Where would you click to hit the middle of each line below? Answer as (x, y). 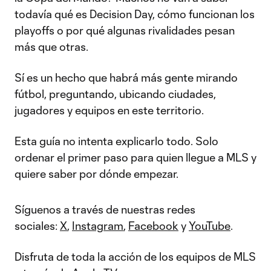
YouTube (210, 226)
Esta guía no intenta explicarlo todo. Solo (116, 141)
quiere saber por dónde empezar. (96, 174)
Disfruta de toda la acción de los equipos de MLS (135, 256)
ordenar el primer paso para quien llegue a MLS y (135, 157)
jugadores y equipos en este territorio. (109, 110)
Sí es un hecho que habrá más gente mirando (126, 77)
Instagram (98, 226)
